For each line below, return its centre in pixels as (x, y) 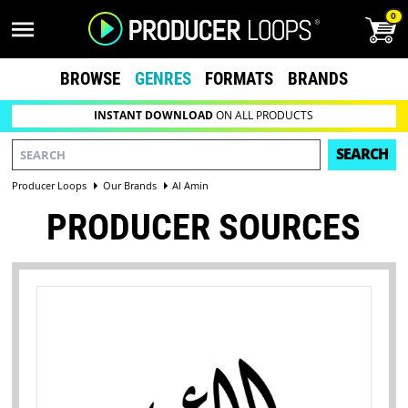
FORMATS (240, 78)
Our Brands (129, 185)
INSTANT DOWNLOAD (154, 116)
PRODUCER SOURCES (204, 228)
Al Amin (190, 185)
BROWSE (90, 78)
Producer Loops (50, 185)
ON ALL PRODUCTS (264, 116)
